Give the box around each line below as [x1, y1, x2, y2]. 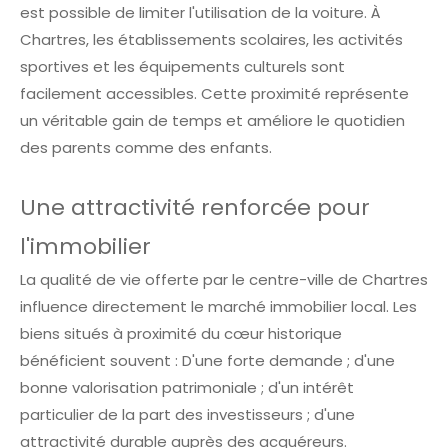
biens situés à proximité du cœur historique [20, 323, 342, 345]
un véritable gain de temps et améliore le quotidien [20, 110, 405, 132]
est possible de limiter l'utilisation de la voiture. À [20, 2, 381, 24]
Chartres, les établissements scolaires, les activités [20, 29, 403, 51]
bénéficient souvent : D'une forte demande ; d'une [20, 350, 395, 372]
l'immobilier [20, 231, 151, 263]
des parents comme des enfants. [20, 137, 272, 159]
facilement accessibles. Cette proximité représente [20, 83, 409, 105]
